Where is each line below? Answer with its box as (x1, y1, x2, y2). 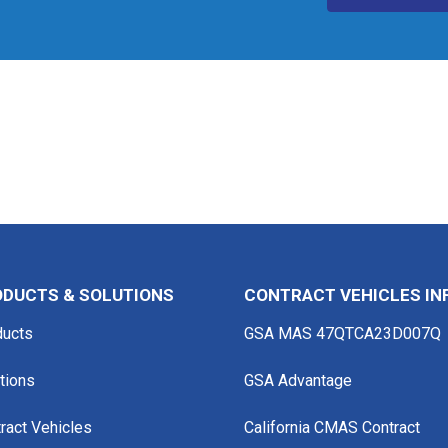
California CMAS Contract (244, 418, 420, 437)
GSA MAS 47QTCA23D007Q (244, 324, 441, 343)
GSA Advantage (244, 371, 352, 390)
